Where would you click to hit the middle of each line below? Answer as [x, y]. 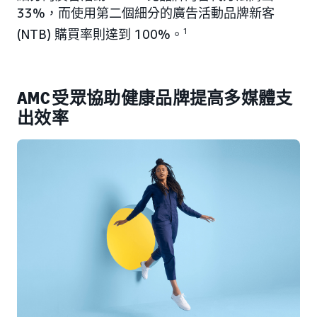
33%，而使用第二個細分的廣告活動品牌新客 [146, 13]
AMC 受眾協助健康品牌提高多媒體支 [155, 98]
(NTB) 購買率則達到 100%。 [100, 34]
